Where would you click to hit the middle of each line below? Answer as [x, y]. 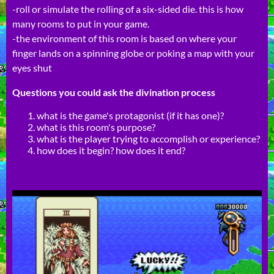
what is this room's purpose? [96, 127]
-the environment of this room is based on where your [124, 38]
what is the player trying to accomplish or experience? [148, 138]
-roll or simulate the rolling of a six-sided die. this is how [128, 9]
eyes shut [32, 67]
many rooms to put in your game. [81, 23]
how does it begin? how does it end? [111, 150]
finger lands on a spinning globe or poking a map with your [133, 53]
